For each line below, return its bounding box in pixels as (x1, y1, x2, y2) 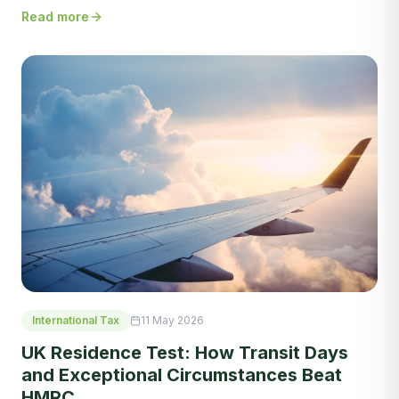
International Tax (32, 313, 119, 327)
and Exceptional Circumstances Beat (21, 363, 342, 386)
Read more (21, 9, 89, 25)
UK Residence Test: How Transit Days (21, 341, 348, 363)
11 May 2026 (141, 313, 204, 327)
